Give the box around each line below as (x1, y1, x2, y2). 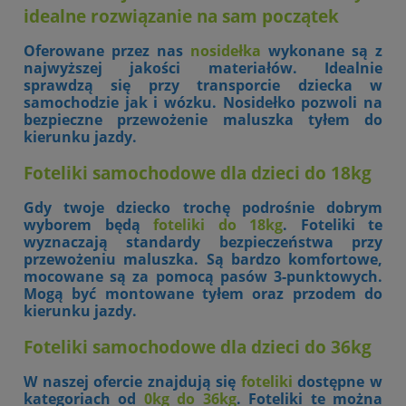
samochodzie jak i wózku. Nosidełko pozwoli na (24, 92, 382, 112)
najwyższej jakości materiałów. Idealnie (24, 57, 382, 78)
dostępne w (292, 372, 383, 392)
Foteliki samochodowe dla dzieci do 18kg (24, 160, 372, 184)
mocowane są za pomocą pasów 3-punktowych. (24, 266, 382, 287)
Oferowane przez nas (24, 40, 183, 61)
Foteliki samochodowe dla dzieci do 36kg (24, 335, 372, 359)
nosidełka (190, 40, 261, 61)
